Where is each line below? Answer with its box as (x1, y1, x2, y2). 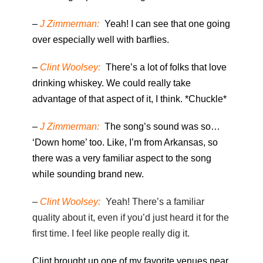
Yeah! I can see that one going (102, 19, 230, 29)
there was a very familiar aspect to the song (32, 153, 211, 164)
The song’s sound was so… (102, 122, 220, 132)
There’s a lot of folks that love (103, 62, 227, 73)
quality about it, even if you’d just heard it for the (32, 213, 229, 223)
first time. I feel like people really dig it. (32, 228, 190, 239)
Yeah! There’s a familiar (103, 197, 204, 207)
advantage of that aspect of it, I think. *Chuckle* (32, 94, 227, 104)
